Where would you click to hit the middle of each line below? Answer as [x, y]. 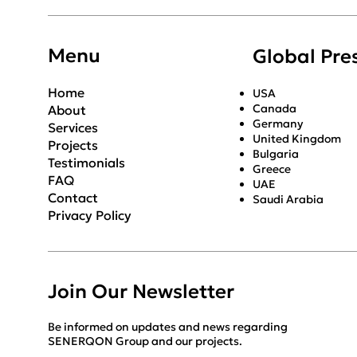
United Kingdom [296, 138]
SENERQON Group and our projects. [145, 341]
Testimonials [86, 162]
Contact [73, 197]
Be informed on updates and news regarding [168, 326]
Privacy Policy [90, 215]
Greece [273, 169]
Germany [277, 123]
